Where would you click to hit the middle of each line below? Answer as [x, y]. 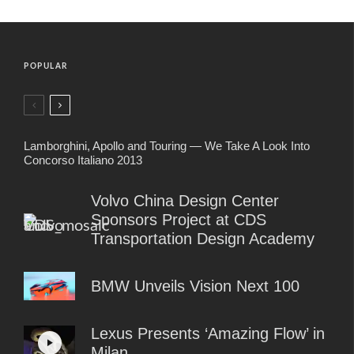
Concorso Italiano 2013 [83, 160]
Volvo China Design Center [185, 200]
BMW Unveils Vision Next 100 [195, 286]
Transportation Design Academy [203, 238]
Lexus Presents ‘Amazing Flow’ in [208, 333]
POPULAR [46, 66]
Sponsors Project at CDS [179, 219]
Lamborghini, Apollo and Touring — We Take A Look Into [167, 145]
